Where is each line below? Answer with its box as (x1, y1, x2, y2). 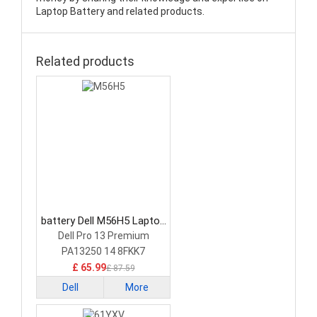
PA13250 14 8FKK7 (62, 246, 145, 258)
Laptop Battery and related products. (36, 6, 204, 18)
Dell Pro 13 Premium (57, 230, 149, 242)
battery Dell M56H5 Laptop (41, 214, 166, 228)
